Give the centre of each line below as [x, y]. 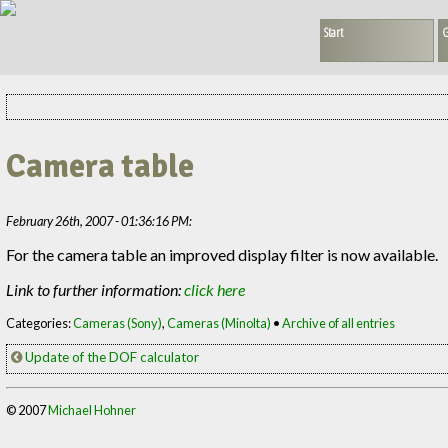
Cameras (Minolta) [219, 322]
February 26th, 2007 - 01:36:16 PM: [99, 220]
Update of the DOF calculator [111, 356]
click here [215, 289]
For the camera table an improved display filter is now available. [222, 254]
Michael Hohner [92, 409]
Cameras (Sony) [118, 322]
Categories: [40, 322]
